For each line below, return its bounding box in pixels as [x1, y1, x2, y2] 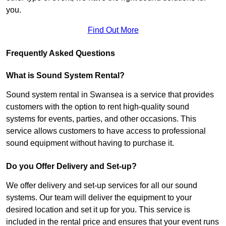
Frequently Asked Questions [6, 48, 115, 58]
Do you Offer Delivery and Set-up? [6, 161, 137, 171]
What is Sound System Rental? [6, 71, 125, 80]
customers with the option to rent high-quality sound [6, 102, 189, 111]
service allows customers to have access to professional [6, 126, 206, 135]
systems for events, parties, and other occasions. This [6, 114, 196, 123]
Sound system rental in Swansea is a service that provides [6, 90, 214, 99]
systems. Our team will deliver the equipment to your [6, 193, 192, 202]
